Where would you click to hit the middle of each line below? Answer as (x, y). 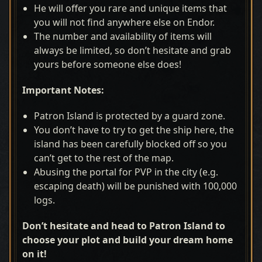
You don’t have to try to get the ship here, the (134, 130)
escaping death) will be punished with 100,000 (135, 186)
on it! (35, 254)
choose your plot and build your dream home (127, 240)
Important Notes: (63, 90)
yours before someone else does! (108, 64)
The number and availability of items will (123, 36)
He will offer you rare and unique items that (130, 8)
